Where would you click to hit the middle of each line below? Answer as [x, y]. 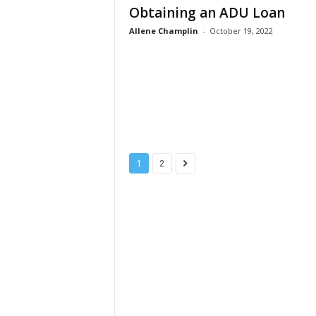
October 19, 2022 [241, 31]
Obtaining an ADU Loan [207, 13]
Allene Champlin [163, 31]
